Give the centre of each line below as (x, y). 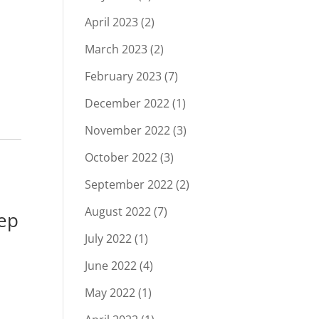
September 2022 (129, 184)
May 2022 (110, 293)
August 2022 (118, 211)
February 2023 (124, 76)
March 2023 (116, 49)
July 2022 (109, 239)
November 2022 (128, 130)
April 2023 (112, 22)
